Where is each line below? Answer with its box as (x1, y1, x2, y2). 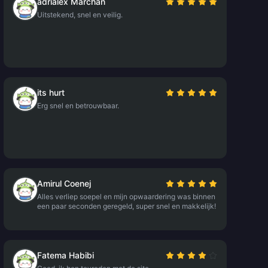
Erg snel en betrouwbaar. (36, 101, 119, 110)
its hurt (36, 87, 65, 98)
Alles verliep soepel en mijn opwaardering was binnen (36, 192, 215, 201)
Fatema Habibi (36, 250, 94, 260)
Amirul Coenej (36, 178, 91, 188)
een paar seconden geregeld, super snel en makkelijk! (36, 202, 216, 211)
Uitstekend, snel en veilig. (36, 10, 123, 19)
